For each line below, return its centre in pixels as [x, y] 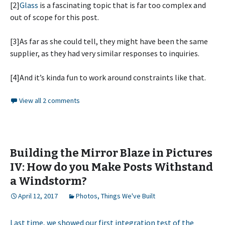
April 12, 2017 [38, 196]
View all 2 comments [49, 101]
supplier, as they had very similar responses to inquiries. [105, 53]
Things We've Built [128, 196]
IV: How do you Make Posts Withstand [111, 167]
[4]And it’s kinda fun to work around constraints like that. [108, 78]
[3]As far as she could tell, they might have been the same [109, 41]
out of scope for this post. [54, 17]
